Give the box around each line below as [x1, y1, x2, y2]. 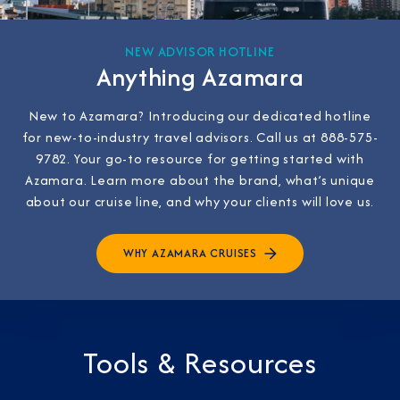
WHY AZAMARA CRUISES [122, 245, 258, 262]
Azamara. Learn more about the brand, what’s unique [25, 171, 375, 190]
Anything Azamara [96, 59, 304, 96]
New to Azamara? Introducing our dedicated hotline [28, 106, 372, 126]
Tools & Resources [82, 341, 318, 385]
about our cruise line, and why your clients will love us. [25, 192, 375, 212]
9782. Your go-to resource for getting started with [36, 149, 364, 169]
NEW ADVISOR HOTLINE [125, 42, 275, 62]
